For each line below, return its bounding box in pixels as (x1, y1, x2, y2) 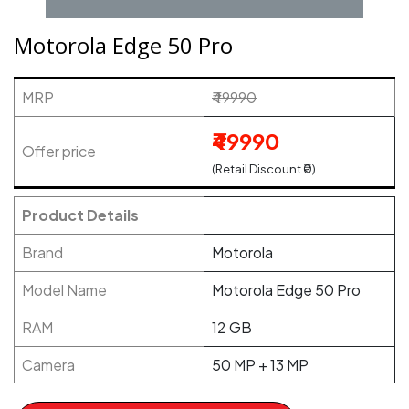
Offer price (22, 142, 96, 161)
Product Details (22, 205, 139, 225)
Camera (22, 355, 75, 374)
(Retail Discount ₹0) (212, 162, 316, 176)
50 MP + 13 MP (212, 355, 309, 374)
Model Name (22, 280, 107, 299)
